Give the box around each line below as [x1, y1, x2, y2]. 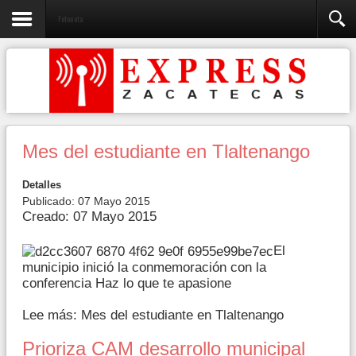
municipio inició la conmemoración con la [22, 259, 266, 275]
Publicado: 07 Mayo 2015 [22, 195, 150, 207]
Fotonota [58, 12, 83, 25]
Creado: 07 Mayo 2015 [22, 209, 157, 224]
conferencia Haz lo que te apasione [22, 275, 231, 291]
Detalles [22, 179, 61, 191]
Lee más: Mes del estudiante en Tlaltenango [22, 308, 284, 323]
